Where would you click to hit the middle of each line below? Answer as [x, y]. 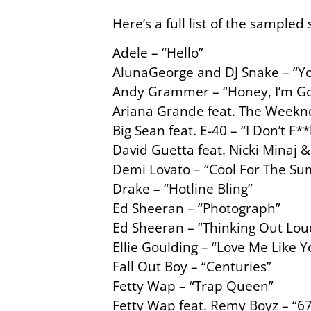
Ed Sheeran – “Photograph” [196, 208]
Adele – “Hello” [158, 53]
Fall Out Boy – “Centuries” [192, 267]
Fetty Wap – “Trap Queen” [193, 286]
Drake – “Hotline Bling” [183, 189]
